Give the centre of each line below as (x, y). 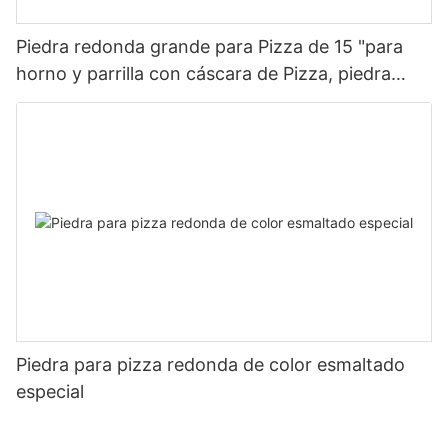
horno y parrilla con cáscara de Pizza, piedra (203, 73)
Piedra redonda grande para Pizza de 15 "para (209, 46)
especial (50, 392)
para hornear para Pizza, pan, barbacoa (183, 100)
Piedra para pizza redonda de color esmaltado (210, 365)
